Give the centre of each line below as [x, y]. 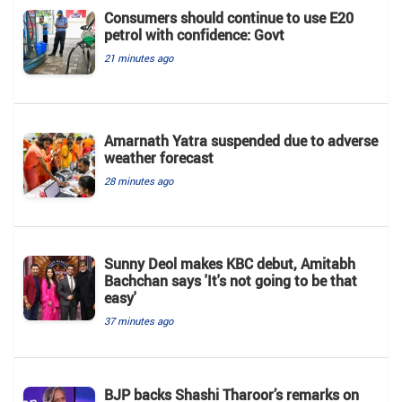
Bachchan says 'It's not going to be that [231, 280]
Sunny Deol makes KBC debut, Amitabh [230, 263]
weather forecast [159, 157]
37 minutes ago [139, 320]
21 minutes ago [139, 57]
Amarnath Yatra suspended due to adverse [241, 140]
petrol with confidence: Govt [194, 35]
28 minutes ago [139, 180]
